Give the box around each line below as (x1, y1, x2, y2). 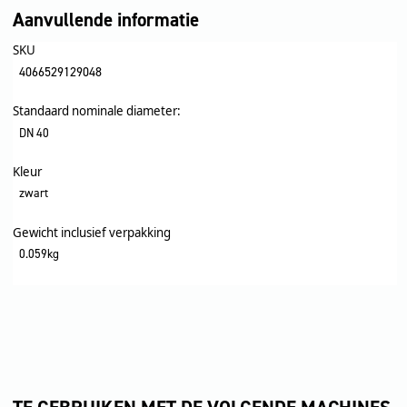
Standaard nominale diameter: (13, 103, 181, 120)
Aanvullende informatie (13, 6, 199, 33)
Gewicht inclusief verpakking (13, 223, 171, 241)
